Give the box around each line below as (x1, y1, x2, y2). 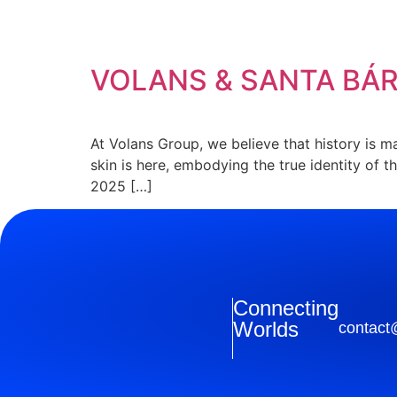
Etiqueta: (90, 6, 252, 50)
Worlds (233, 317, 299, 342)
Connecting (233, 296, 339, 321)
